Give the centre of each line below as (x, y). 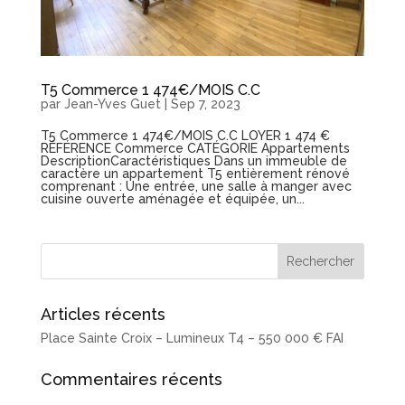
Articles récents (103, 314)
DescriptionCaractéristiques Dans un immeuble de (193, 160)
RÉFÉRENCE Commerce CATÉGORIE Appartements (195, 148)
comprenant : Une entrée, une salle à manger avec (196, 186)
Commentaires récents (131, 379)
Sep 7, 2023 (205, 104)
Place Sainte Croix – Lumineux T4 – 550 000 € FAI (192, 338)
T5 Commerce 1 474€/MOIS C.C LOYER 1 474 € (185, 135)
